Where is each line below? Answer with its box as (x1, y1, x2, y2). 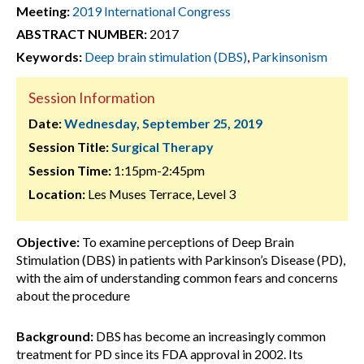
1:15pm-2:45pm (111, 162, 205, 178)
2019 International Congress (72, 3, 231, 19)
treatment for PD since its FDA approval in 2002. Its (16, 346, 303, 362)
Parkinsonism (252, 49, 327, 64)
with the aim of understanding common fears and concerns (16, 270, 338, 285)
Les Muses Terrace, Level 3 (85, 186, 236, 201)
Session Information (28, 89, 155, 106)
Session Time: (28, 162, 111, 178)
